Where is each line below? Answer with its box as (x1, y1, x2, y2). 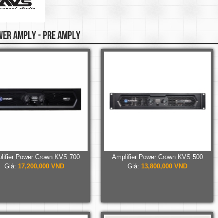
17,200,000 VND (18, 162, 64, 170)
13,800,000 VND (141, 162, 187, 170)
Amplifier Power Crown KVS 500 (111, 153, 203, 161)
